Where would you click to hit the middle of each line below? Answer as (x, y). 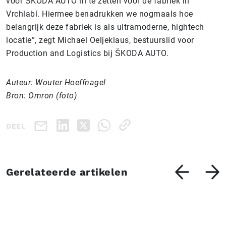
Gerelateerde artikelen (67, 172)
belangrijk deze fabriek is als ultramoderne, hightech (105, 27)
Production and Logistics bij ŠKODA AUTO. (87, 53)
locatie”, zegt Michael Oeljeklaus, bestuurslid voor (100, 40)
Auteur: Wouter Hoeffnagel (56, 82)
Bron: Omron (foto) (41, 96)
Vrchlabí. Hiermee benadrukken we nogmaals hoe (100, 14)
